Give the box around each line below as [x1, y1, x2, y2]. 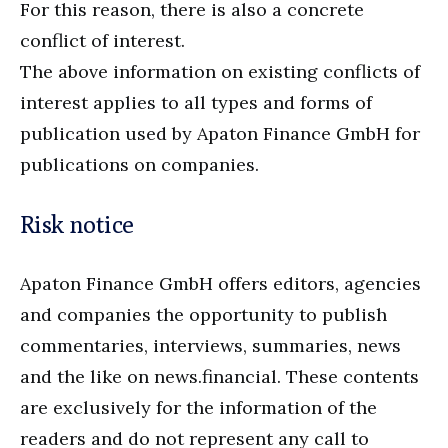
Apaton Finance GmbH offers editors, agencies [20, 272, 421, 296]
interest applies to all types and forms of [20, 91, 372, 115]
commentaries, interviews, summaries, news [20, 334, 401, 358]
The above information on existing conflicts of [20, 60, 420, 84]
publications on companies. [20, 153, 259, 177]
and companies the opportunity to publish [20, 303, 387, 327]
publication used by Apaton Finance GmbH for [20, 122, 420, 146]
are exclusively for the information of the [20, 396, 377, 420]
